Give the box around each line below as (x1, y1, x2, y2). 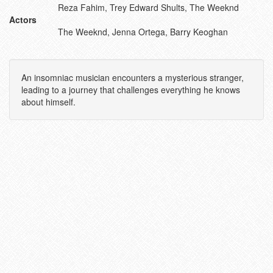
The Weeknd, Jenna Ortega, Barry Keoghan (58, 26, 228, 38)
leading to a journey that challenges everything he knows (21, 83, 240, 96)
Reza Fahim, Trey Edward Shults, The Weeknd (58, 1, 239, 13)
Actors (9, 13, 37, 26)
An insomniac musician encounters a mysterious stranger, (21, 71, 244, 83)
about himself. (21, 96, 76, 108)
